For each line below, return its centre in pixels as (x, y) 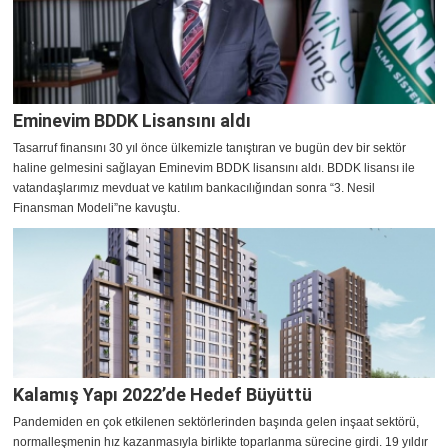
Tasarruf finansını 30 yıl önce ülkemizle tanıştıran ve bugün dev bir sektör (209, 148)
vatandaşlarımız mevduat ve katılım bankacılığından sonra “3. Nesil (194, 188)
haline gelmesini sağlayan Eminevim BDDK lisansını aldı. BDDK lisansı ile (214, 168)
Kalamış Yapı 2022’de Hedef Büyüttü (162, 395)
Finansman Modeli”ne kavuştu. (96, 208)
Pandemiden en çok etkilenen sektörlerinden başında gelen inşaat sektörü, (216, 422)
